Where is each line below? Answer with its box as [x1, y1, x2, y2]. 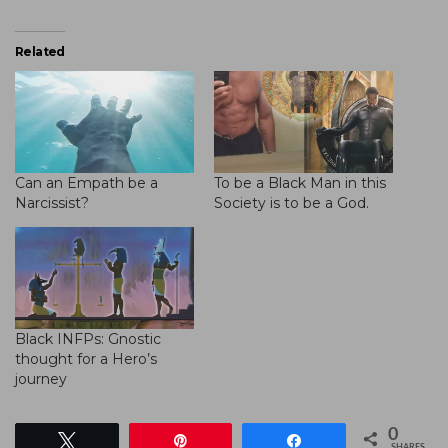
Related [15, 43, 65, 59]
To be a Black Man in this [214, 174, 386, 193]
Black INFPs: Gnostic [15, 330, 161, 349]
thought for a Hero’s [15, 350, 157, 369]
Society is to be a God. [214, 194, 369, 213]
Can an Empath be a [15, 174, 158, 193]
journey [15, 370, 67, 389]
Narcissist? [15, 194, 89, 213]
